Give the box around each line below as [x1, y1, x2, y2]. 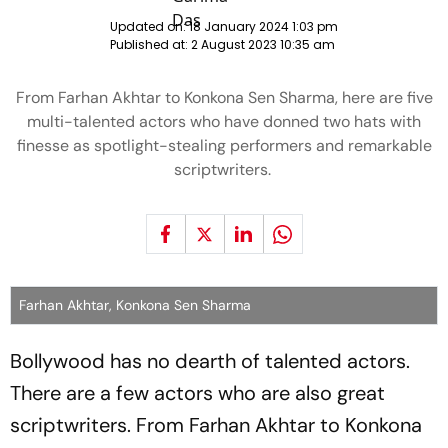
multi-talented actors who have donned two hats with [27, 111, 421, 132]
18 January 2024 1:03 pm [189, 18, 338, 35]
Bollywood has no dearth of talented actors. [10, 348, 410, 374]
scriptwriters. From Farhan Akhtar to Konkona [10, 412, 422, 438]
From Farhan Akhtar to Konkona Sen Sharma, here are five [15, 87, 433, 108]
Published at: [110, 36, 191, 53]
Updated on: [110, 18, 189, 35]
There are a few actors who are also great [10, 380, 385, 406]
